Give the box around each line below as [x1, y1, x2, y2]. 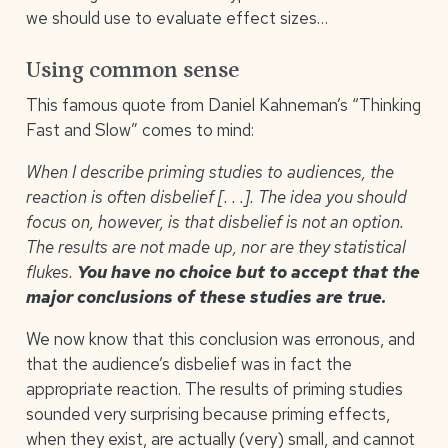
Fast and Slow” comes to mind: [25, 118, 254, 141]
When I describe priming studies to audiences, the [25, 160, 394, 183]
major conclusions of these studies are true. [25, 285, 386, 308]
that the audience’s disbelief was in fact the [25, 352, 352, 375]
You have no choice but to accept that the [76, 260, 420, 283]
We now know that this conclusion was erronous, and [25, 327, 415, 350]
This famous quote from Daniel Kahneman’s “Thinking [25, 93, 421, 116]
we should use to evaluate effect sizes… [25, 6, 328, 29]
